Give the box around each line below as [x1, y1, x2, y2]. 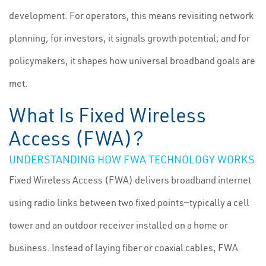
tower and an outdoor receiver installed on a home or [9, 219, 228, 231]
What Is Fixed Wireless [9, 103, 206, 128]
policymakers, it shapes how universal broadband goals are [9, 55, 255, 66]
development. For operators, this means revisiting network [9, 9, 254, 21]
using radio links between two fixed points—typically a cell [9, 197, 249, 208]
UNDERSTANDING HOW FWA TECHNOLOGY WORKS [9, 153, 254, 166]
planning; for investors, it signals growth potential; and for [9, 32, 250, 44]
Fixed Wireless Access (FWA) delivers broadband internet [9, 174, 251, 186]
